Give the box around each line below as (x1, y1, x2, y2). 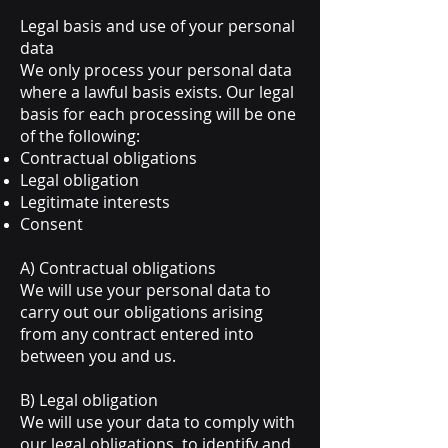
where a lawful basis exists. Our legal (20, 81, 294, 103)
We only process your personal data (20, 59, 292, 81)
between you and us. (20, 345, 176, 367)
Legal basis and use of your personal (20, 15, 295, 37)
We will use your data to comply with (20, 411, 295, 433)
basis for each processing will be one (20, 103, 296, 125)
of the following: (20, 125, 140, 147)
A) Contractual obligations (20, 257, 216, 279)
